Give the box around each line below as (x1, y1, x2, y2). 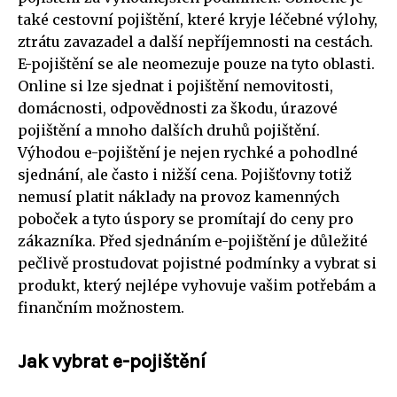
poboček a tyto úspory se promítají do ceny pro (18, 210, 354, 229)
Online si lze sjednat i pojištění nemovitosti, (18, 77, 333, 96)
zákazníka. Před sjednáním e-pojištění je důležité (18, 232, 368, 251)
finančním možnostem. (18, 299, 184, 317)
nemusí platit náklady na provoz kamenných (18, 188, 339, 206)
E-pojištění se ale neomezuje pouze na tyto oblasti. (18, 55, 375, 74)
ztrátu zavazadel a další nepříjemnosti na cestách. (18, 33, 373, 51)
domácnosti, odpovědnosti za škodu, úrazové (18, 99, 338, 118)
